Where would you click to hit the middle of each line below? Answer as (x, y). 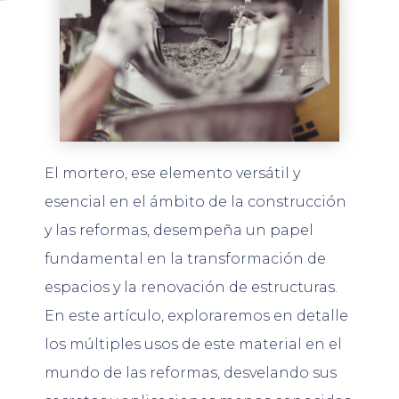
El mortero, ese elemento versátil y (172, 173)
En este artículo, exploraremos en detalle (196, 315)
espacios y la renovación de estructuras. (191, 287)
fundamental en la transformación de (185, 258)
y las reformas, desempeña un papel (179, 230)
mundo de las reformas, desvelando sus (191, 372)
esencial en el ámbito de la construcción (195, 201)
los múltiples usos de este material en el (193, 344)
